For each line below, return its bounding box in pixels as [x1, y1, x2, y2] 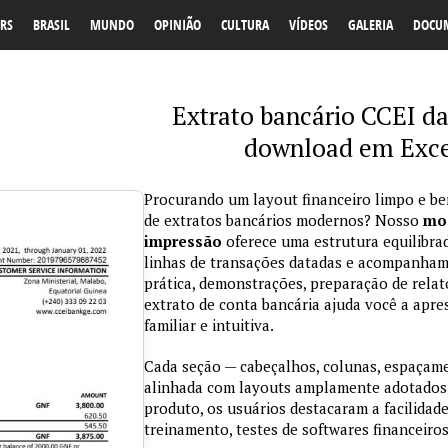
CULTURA [221, 15, 269, 34]
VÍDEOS [289, 15, 328, 34]
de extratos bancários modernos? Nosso [144, 210, 423, 230]
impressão [144, 231, 222, 251]
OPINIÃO [154, 15, 201, 34]
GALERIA [348, 15, 393, 34]
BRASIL [33, 15, 70, 34]
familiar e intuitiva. [144, 315, 274, 335]
